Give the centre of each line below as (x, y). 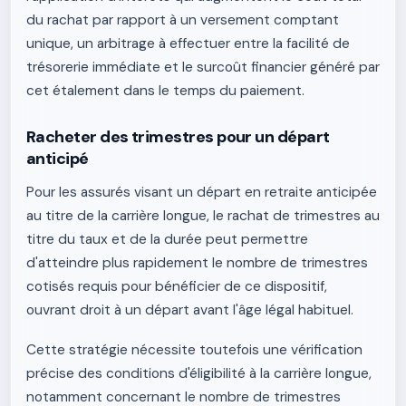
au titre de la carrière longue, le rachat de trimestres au (203, 216)
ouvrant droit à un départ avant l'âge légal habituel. (190, 310)
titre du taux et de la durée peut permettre (167, 239)
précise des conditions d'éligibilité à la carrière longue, (199, 373)
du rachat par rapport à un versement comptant (183, 20)
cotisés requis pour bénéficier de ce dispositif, (177, 286)
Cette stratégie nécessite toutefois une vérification (194, 350)
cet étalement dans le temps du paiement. (165, 91)
